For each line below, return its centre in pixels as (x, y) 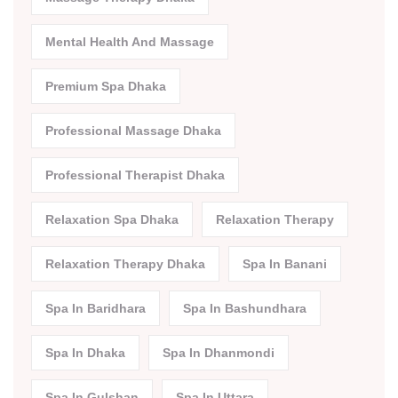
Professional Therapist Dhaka (135, 175)
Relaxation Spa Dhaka (112, 220)
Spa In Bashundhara (245, 309)
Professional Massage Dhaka (133, 131)
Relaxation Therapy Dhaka (125, 264)
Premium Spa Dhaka (106, 87)
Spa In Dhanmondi (219, 353)
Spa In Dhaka (85, 353)
